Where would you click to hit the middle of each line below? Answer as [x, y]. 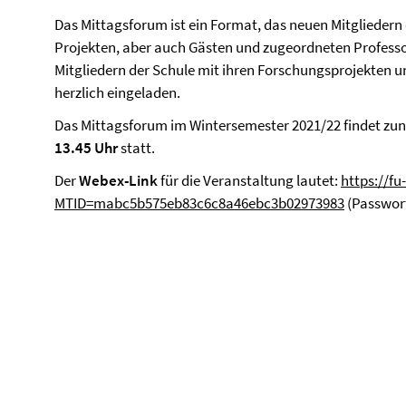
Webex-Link [118, 180]
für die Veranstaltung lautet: [249, 180]
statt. [136, 148]
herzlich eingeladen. [117, 92]
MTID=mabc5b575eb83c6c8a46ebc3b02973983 [199, 203]
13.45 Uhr [86, 148]
